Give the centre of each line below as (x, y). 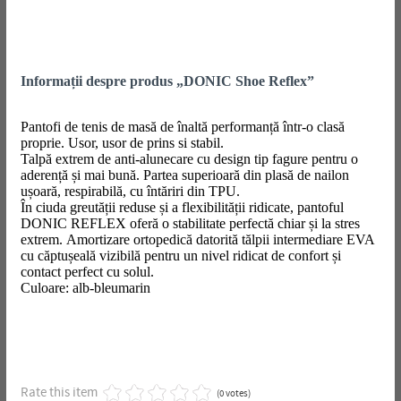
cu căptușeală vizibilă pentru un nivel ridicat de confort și (180, 255)
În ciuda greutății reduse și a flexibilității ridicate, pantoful (182, 207)
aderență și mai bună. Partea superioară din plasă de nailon (184, 175)
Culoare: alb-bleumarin (85, 287)
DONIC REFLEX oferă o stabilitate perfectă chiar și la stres (190, 223)
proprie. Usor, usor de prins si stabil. (122, 142)
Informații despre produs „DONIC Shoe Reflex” (167, 81)
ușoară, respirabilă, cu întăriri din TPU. (130, 191)
